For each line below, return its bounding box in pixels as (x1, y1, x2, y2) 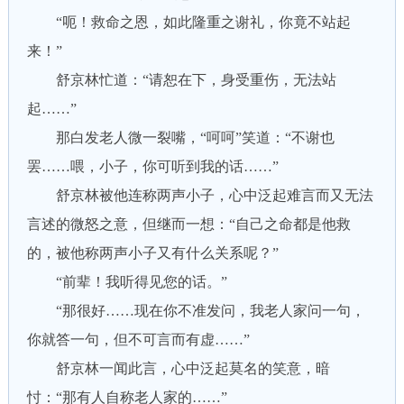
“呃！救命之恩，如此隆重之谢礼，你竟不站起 (26, 14, 351, 30)
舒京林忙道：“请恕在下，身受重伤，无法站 (26, 72, 336, 87)
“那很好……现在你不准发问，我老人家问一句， (26, 303, 365, 318)
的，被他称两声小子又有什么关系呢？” (26, 245, 279, 261)
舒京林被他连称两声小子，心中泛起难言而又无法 (26, 188, 373, 203)
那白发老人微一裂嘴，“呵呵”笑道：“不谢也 (26, 130, 335, 145)
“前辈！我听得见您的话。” (26, 274, 227, 289)
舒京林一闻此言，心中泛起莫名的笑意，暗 (26, 361, 330, 376)
